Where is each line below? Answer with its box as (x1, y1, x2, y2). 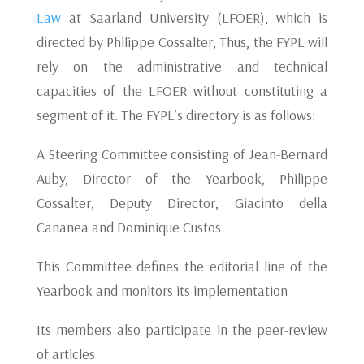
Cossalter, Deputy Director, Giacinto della (36, 193, 328, 212)
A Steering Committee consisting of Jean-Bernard (36, 145, 328, 163)
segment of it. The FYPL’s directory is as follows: (36, 106, 315, 124)
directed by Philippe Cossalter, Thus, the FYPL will (36, 32, 328, 51)
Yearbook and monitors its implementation (36, 281, 288, 300)
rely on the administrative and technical (36, 57, 328, 76)
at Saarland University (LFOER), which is (60, 8, 328, 27)
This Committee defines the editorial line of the (36, 257, 328, 275)
